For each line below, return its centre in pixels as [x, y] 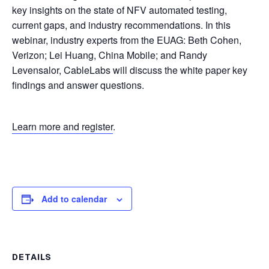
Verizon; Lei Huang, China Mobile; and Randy [110, 55]
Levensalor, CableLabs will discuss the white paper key [130, 70]
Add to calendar [74, 199]
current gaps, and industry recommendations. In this [121, 25]
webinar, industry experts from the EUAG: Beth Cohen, [127, 40]
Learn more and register [62, 126]
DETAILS [32, 257]
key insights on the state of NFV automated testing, [119, 10]
